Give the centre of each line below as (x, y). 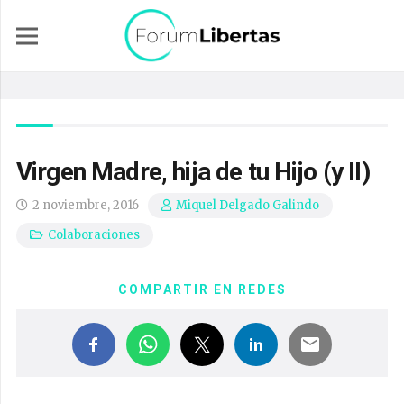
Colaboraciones (94, 235)
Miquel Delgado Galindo (248, 206)
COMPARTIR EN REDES (202, 289)
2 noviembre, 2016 (86, 205)
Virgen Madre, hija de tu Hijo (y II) (193, 172)
